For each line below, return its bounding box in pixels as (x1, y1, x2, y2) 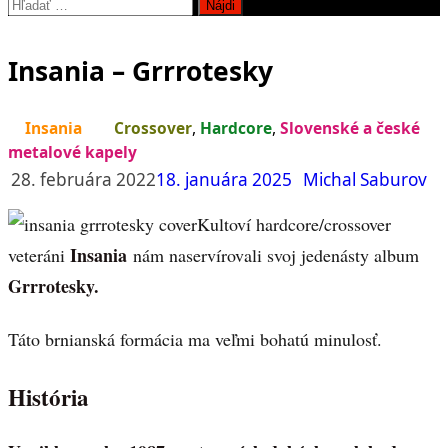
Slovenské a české (280, 117, 420, 140)
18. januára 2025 (156, 168, 292, 192)
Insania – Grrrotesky (8, 52, 273, 89)
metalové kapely (8, 141, 137, 164)
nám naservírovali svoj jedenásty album (127, 243, 419, 268)
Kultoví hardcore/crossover (197, 212, 391, 237)
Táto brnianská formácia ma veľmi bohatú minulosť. (8, 327, 382, 352)
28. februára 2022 (11, 168, 156, 192)
